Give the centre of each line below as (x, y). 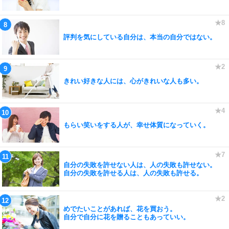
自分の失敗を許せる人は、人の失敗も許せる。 (133, 173)
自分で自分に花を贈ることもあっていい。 (127, 217)
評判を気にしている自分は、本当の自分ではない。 (140, 37)
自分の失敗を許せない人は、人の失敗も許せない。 (140, 165)
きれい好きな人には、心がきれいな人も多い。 (133, 81)
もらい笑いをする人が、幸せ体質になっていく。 (136, 125)
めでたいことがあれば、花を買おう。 (120, 209)
